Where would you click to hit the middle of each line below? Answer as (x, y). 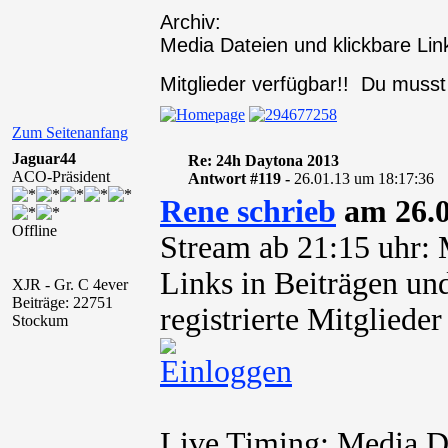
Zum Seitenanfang (70, 132)
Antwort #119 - (240, 178)
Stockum (40, 320)
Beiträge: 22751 (62, 302)
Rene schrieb (248, 211)
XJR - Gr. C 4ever (70, 284)
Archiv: (190, 22)
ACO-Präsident (61, 176)
